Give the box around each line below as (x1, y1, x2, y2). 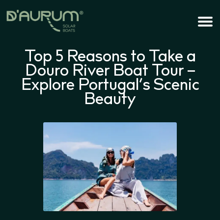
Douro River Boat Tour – (25, 61, 195, 82)
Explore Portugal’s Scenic (21, 75, 199, 97)
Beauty (84, 89, 136, 111)
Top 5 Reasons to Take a (24, 47, 196, 68)
